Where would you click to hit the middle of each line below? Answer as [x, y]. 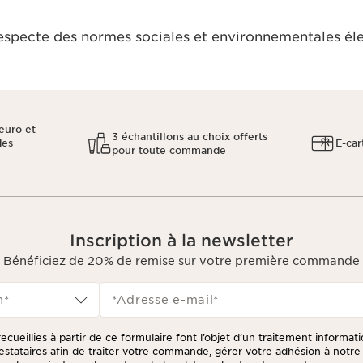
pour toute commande [169, 150]
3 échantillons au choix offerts [189, 136]
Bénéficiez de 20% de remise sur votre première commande [181, 261]
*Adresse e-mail [162, 300]
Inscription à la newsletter [181, 241]
